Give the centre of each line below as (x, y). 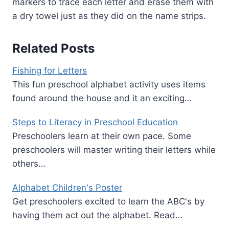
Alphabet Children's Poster (67, 187)
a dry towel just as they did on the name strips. (109, 16)
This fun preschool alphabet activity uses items (109, 84)
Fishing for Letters (50, 70)
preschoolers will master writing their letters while (114, 150)
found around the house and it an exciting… (102, 98)
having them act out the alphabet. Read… (97, 215)
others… (29, 163)
